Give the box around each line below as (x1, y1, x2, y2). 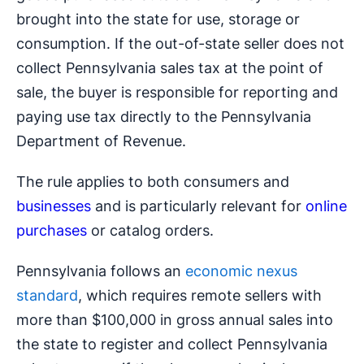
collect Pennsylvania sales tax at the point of (16, 59, 323, 77)
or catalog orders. (87, 222, 214, 240)
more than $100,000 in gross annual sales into (16, 311, 333, 329)
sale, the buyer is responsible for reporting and (16, 84, 338, 102)
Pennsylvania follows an (16, 262, 185, 280)
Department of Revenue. (16, 132, 186, 150)
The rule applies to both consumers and (16, 173, 289, 191)
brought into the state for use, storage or (16, 11, 300, 28)
